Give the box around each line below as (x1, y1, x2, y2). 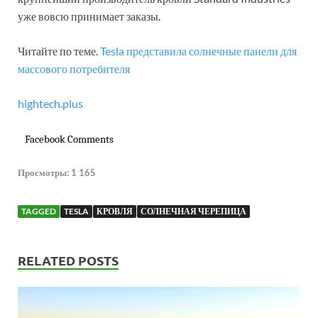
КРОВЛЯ (97, 205, 133, 216)
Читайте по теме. (18, 43, 100, 57)
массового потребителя (18, 61, 130, 75)
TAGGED (21, 205, 56, 216)
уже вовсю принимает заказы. (18, 9, 160, 23)
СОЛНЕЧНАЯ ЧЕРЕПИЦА (141, 205, 246, 216)
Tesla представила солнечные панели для (100, 43, 297, 57)
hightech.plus (18, 96, 83, 110)
